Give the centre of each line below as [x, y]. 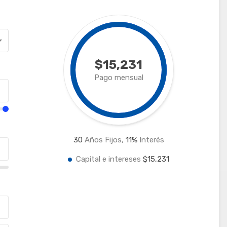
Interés [150, 140]
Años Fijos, [104, 140]
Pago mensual [119, 77]
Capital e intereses [110, 159]
